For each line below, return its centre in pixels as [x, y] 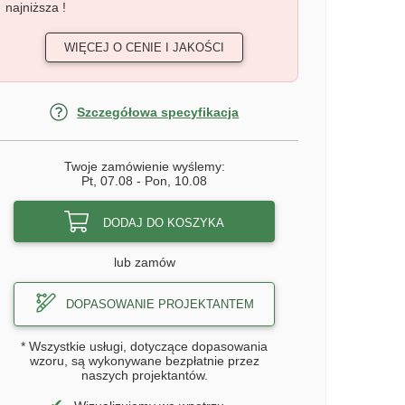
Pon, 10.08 [176, 181]
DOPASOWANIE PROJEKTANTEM [160, 304]
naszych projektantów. [144, 375]
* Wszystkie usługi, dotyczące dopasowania [145, 346]
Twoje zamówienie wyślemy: [144, 166]
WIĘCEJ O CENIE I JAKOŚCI [145, 47]
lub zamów [144, 262]
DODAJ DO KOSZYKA [164, 223]
